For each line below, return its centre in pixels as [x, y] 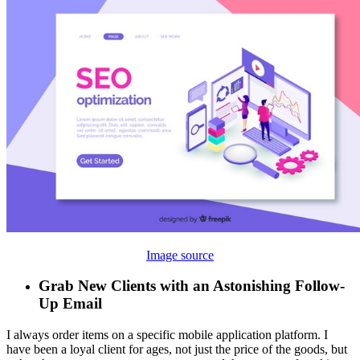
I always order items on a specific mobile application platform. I [167, 335]
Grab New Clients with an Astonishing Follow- [192, 286]
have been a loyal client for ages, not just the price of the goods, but [177, 350]
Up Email [70, 304]
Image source [180, 255]
